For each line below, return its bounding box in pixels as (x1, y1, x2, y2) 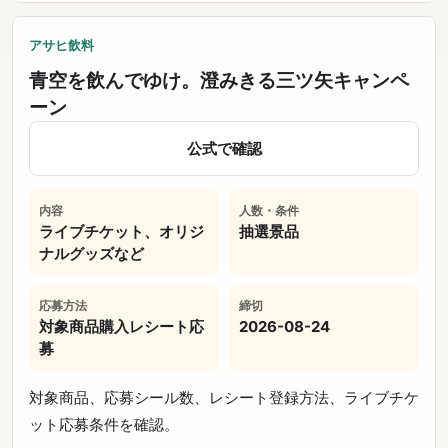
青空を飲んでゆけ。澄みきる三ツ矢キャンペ (29, 69, 409, 93)
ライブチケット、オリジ (39, 221, 205, 241)
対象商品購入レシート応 (39, 317, 205, 337)
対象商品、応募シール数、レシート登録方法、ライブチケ (29, 388, 419, 408)
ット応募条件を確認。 (29, 415, 179, 435)
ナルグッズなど (39, 243, 145, 263)
